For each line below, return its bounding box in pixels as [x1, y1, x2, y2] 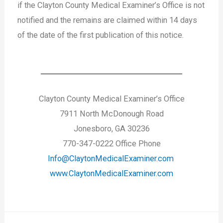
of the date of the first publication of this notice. [17, 30, 184, 40]
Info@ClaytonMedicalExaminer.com [47, 153, 174, 163]
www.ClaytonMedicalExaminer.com [50, 168, 173, 178]
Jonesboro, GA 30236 [73, 123, 150, 133]
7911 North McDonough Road [59, 109, 164, 118]
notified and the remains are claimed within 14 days [17, 15, 198, 25]
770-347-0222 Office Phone [62, 138, 161, 148]
